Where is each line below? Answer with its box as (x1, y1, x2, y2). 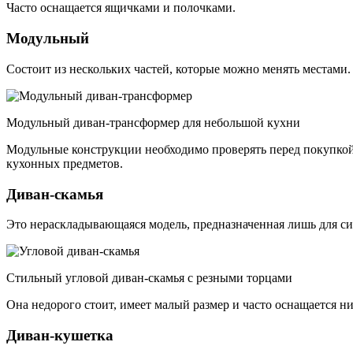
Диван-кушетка (6, 326, 113, 344)
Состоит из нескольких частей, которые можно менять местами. (6, 61, 351, 76)
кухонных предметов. (6, 156, 123, 170)
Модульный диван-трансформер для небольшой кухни (6, 115, 300, 129)
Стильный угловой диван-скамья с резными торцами (6, 271, 292, 285)
